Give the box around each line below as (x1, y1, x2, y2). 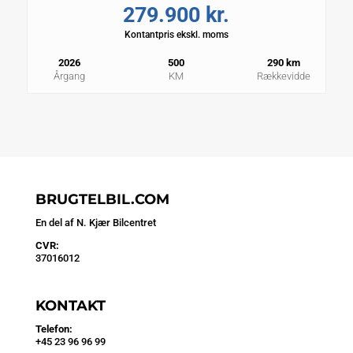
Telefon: (35, 323, 72, 336)
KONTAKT (35, 297, 106, 315)
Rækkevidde (257, 70, 311, 83)
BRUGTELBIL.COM (35, 191, 169, 209)
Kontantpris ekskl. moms (124, 29, 229, 41)
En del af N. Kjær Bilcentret (35, 217, 156, 229)
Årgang (53, 70, 85, 83)
